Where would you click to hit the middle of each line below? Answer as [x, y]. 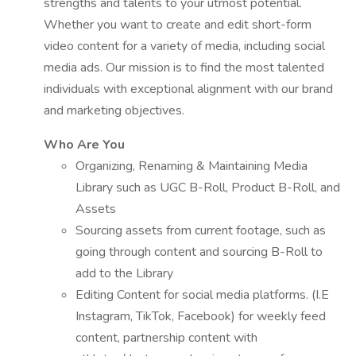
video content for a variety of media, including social [184, 46]
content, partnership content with [166, 338]
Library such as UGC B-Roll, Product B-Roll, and [208, 188]
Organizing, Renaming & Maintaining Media [192, 166]
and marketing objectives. [114, 110]
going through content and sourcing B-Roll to [199, 252]
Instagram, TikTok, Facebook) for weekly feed [201, 316]
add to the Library [124, 273]
